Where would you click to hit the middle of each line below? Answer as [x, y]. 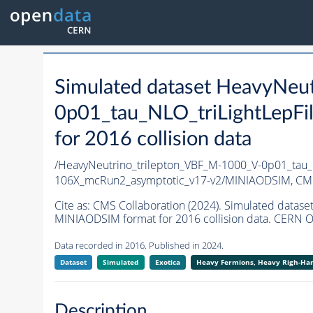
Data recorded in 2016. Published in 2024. [139, 246]
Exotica [167, 262]
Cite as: [73, 206]
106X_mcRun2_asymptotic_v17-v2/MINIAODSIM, [175, 181]
